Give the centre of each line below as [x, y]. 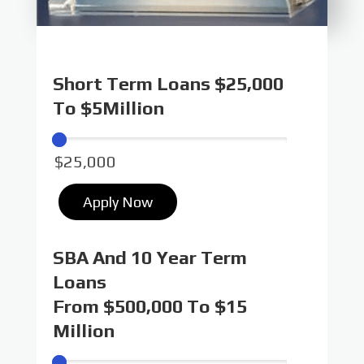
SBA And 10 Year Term [149, 257]
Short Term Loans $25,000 [168, 83]
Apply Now [117, 202]
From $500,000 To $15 [149, 305]
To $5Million [108, 107]
